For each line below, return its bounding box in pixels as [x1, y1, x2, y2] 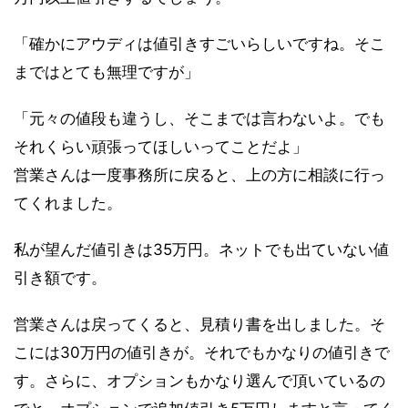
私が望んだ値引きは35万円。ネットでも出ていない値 [14, 240, 389, 259]
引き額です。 [14, 268, 107, 287]
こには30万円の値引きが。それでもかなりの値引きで [14, 342, 390, 362]
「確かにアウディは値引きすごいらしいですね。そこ [14, 34, 385, 53]
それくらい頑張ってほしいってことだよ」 [14, 137, 308, 156]
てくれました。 [14, 193, 122, 212]
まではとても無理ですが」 [14, 62, 199, 81]
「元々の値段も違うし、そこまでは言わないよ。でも [14, 108, 385, 127]
